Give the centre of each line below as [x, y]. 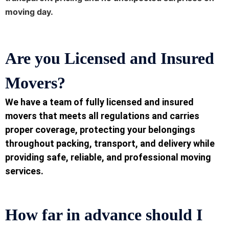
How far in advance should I [104, 215]
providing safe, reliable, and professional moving [108, 157]
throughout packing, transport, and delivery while [110, 144]
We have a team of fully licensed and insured [99, 102]
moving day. [29, 12]
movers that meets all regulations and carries [102, 116]
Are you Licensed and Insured [110, 59]
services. [24, 171]
